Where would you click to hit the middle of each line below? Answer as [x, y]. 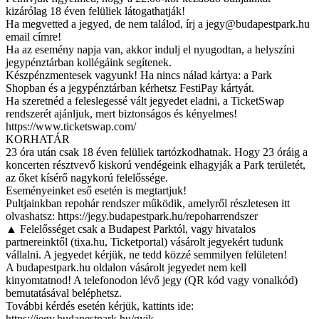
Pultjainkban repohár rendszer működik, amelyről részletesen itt [148, 203]
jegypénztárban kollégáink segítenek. [89, 62]
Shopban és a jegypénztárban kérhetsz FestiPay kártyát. [130, 88]
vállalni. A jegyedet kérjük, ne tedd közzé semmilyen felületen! [146, 254]
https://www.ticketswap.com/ [71, 126]
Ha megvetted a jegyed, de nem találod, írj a [106, 23]
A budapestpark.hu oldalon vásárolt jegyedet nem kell [126, 267]
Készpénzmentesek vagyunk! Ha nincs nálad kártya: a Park [139, 75]
